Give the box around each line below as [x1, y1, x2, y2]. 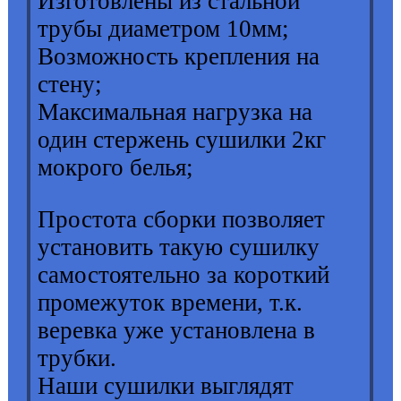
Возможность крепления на [38, 43, 320, 71]
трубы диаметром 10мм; [38, 15, 290, 43]
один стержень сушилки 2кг [38, 126, 327, 154]
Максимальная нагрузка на [38, 98, 313, 126]
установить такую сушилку [38, 234, 320, 261]
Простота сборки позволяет [38, 206, 326, 234]
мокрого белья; [38, 154, 194, 182]
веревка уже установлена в [38, 317, 316, 345]
